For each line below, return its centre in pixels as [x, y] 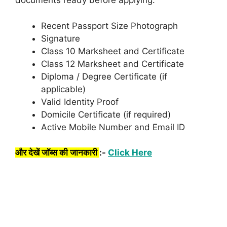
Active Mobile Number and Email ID [113, 127]
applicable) [63, 89]
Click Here [130, 153]
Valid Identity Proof [80, 102]
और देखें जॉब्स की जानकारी [57, 153]
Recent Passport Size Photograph [109, 26]
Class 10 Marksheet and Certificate [113, 51]
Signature [61, 38]
